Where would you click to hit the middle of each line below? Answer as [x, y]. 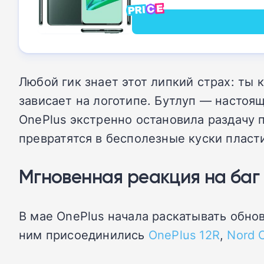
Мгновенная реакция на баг [139, 176]
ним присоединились [84, 235]
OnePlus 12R [184, 235]
